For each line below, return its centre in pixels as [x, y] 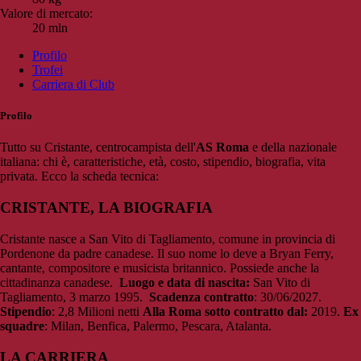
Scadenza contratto [201, 297]
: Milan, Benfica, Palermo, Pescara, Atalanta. [160, 326]
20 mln [50, 28]
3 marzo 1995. [108, 297]
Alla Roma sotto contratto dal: [227, 311]
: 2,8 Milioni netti [95, 311]
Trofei [48, 70]
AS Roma [224, 147]
